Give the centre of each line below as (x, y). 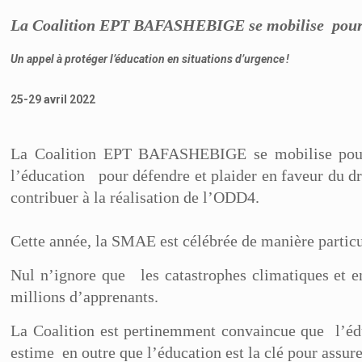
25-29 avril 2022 (53, 99)
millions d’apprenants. (87, 297)
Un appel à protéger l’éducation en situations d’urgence (148, 59)
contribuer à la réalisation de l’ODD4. (135, 197)
